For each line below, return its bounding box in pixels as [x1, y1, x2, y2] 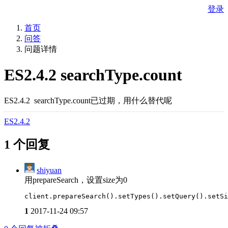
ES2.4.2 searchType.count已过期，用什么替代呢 [4, 96, 174, 105]
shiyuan [37, 165, 62, 175]
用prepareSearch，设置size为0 [24, 175, 127, 184]
